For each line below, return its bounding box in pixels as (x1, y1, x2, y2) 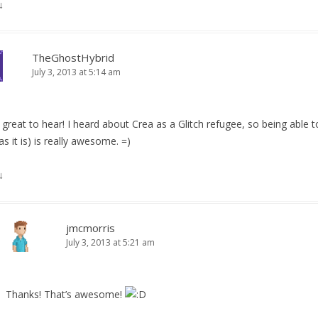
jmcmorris (66, 220, 115, 235)
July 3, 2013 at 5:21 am (66, 236, 155, 248)
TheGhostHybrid (32, 50, 114, 65)
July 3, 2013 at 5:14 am (32, 65, 121, 78)
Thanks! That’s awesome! (6, 287, 125, 301)
